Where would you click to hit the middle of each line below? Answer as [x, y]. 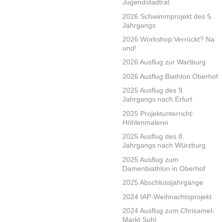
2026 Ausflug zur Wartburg [164, 62]
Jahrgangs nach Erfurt [157, 99]
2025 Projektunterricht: [158, 113]
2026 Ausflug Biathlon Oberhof [170, 76]
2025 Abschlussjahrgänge [163, 183]
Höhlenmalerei [145, 122]
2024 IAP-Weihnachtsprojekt [167, 196]
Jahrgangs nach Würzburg [164, 145]
